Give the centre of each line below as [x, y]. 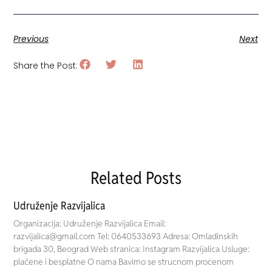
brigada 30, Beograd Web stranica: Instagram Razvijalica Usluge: [132, 249]
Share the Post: [46, 65]
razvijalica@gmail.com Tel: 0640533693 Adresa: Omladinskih [126, 236]
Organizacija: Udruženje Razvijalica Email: [90, 223]
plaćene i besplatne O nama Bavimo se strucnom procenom [124, 261]
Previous [31, 39]
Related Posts [136, 178]
